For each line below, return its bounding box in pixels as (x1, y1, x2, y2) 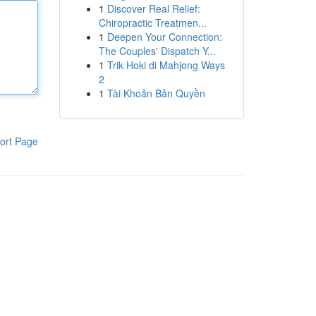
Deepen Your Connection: (107, 30, 222, 44)
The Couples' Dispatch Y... (98, 44, 216, 58)
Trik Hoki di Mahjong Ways (107, 58, 225, 72)
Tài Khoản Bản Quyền (107, 86, 205, 100)
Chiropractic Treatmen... (98, 16, 207, 30)
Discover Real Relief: (107, 1, 200, 16)
